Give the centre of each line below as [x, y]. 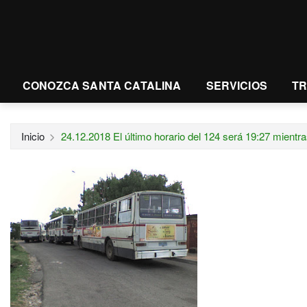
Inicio [33, 136]
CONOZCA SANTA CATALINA [102, 85]
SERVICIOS [236, 85]
